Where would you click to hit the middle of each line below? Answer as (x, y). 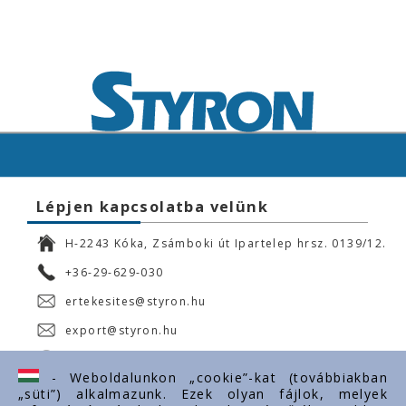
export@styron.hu (122, 330)
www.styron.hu (111, 359)
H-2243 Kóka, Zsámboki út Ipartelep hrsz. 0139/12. (226, 243)
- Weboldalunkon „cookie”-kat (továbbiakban (213, 377)
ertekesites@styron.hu (136, 301)
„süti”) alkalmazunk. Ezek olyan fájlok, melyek (203, 394)
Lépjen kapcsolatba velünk (152, 207)
